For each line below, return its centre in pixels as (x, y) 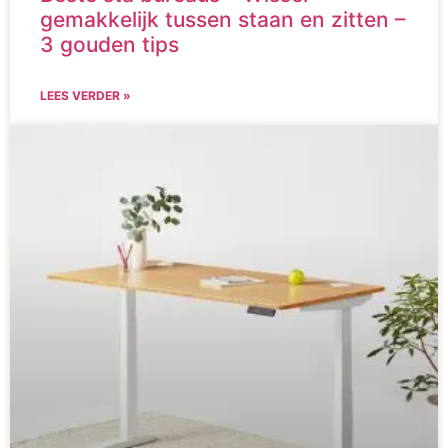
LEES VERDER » (85, 96)
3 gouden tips (109, 45)
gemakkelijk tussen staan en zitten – (223, 20)
